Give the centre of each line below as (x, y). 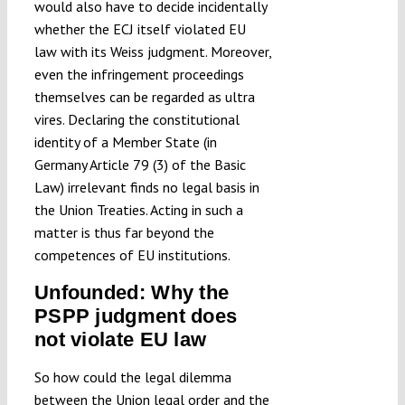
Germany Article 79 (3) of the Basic (140, 165)
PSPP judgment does (136, 316)
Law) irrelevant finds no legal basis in (146, 188)
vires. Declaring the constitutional (137, 120)
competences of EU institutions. (132, 255)
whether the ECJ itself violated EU (140, 29)
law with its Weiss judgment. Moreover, (152, 52)
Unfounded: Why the (132, 293)
